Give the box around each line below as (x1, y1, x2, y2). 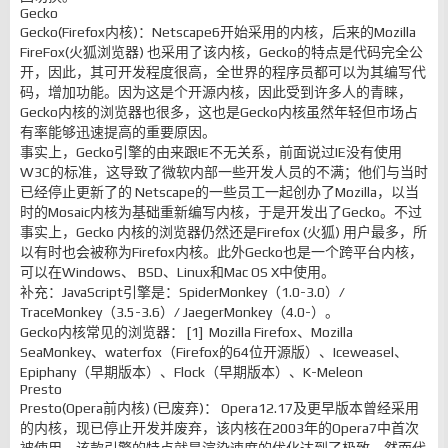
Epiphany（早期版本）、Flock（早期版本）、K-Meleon (20, 364, 363, 380)
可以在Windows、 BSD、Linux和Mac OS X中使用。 (20, 264, 335, 280)
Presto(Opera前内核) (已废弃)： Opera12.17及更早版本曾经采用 (20, 400, 419, 416)
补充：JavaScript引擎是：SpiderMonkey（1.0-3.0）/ (20, 284, 345, 300)
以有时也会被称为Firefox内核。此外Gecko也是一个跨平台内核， (20, 244, 423, 260)
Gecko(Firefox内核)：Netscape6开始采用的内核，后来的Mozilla (20, 24, 416, 40)
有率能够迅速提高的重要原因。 (20, 124, 216, 140)
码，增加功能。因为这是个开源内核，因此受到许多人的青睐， (20, 84, 412, 100)
